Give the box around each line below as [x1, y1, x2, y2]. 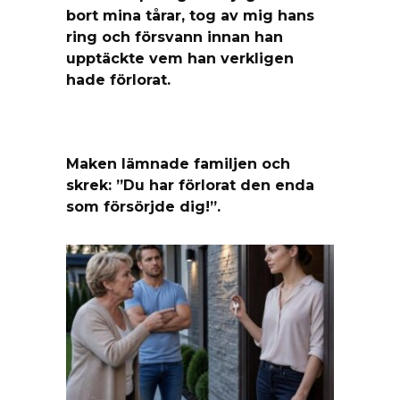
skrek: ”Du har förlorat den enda [66, 176, 314, 194]
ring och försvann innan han [66, 28, 283, 46]
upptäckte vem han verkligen [66, 49, 294, 67]
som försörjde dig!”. [66, 197, 221, 215]
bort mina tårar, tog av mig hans [66, 6, 314, 24]
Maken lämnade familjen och [66, 154, 290, 172]
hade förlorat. [66, 71, 171, 88]
